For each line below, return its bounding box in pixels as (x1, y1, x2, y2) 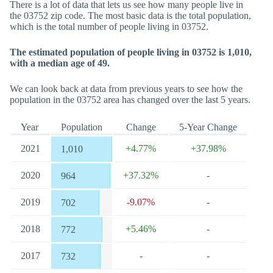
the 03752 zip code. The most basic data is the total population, (10, 10, 251, 21)
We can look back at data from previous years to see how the (10, 83, 243, 94)
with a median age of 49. (10, 58, 110, 68)
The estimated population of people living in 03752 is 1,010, (10, 47, 252, 57)
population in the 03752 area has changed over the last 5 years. (10, 94, 250, 105)
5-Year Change (179, 122, 237, 132)
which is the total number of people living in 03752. (10, 21, 208, 32)
